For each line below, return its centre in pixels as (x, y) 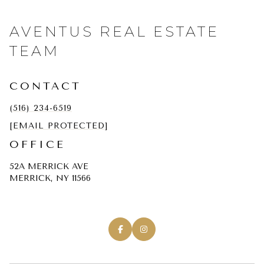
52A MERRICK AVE (49, 166)
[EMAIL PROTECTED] (59, 126)
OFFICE (37, 144)
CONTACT (45, 86)
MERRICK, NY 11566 (50, 178)
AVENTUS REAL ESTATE (114, 31)
